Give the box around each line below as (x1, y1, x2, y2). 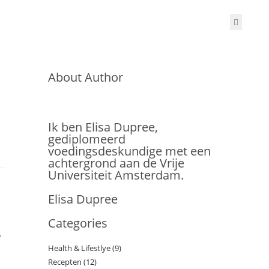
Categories (48, 215, 107, 231)
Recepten (48, 256, 82, 267)
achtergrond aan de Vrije (48, 155, 184, 171)
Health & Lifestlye (48, 243, 110, 253)
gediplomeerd (48, 131, 125, 147)
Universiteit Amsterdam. (48, 167, 184, 183)
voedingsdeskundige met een (48, 143, 211, 159)
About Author (48, 69, 123, 85)
